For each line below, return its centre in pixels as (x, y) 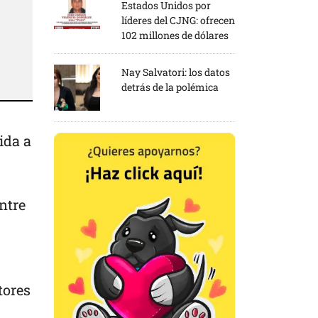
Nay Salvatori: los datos (176, 72)
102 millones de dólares (175, 35)
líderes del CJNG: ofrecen (178, 20)
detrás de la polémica (170, 87)
